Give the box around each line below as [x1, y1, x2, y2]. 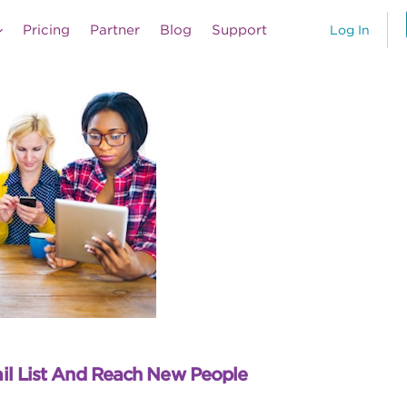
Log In [329, 23, 370, 38]
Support [212, 22, 267, 38]
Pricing [23, 22, 70, 38]
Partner [90, 22, 140, 38]
